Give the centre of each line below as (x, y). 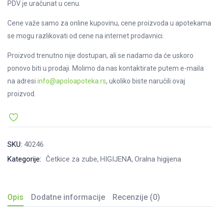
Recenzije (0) (136, 197)
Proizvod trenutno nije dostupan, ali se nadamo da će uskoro (100, 55)
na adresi (22, 81)
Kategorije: (25, 159)
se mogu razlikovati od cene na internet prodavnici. (86, 36)
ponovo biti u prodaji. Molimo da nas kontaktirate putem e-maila (106, 68)
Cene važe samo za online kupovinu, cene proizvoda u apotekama (109, 23)
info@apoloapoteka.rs (72, 81)
